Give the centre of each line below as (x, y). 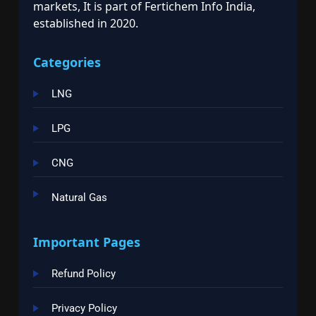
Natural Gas (79, 197)
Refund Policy (84, 273)
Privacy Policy (84, 308)
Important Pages (87, 242)
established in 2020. (86, 23)
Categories (67, 62)
